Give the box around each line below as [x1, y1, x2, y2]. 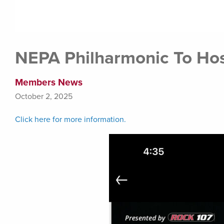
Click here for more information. [15, 114, 126, 125]
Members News [15, 76, 82, 88]
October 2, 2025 [15, 91, 72, 102]
